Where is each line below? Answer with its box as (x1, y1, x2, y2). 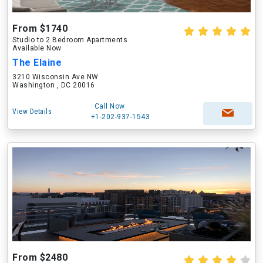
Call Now (94, 102, 125, 110)
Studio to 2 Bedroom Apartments (12, 36, 127, 44)
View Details (12, 107, 52, 116)
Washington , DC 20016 (12, 81, 95, 89)
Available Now (12, 44, 62, 52)
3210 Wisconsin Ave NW (12, 73, 99, 81)
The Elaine (12, 57, 62, 68)
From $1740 (12, 23, 68, 34)
